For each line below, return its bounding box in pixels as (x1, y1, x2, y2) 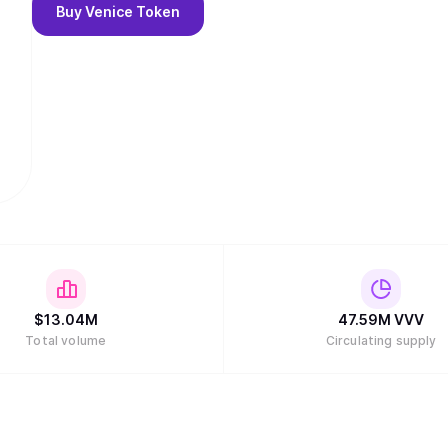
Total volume (25, 333, 107, 348)
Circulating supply (325, 333, 437, 348)
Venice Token (85, 3, 180, 20)
